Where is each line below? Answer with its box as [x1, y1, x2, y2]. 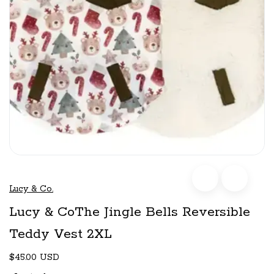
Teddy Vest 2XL [9, 225, 112, 243]
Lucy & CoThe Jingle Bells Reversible [9, 203, 250, 221]
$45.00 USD [9, 251, 59, 263]
